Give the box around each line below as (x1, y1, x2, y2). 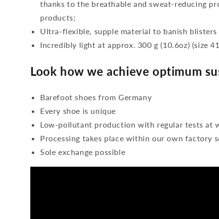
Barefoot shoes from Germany (40, 92, 152, 102)
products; (40, 13, 76, 22)
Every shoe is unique (40, 106, 116, 115)
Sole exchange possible (40, 147, 126, 156)
